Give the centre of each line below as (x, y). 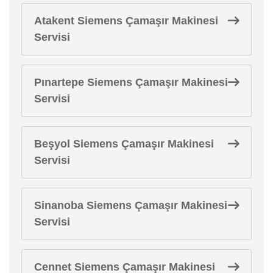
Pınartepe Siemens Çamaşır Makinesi (131, 82)
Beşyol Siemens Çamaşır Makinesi (124, 144)
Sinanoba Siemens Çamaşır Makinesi (131, 205)
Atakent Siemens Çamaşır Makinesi (126, 20)
